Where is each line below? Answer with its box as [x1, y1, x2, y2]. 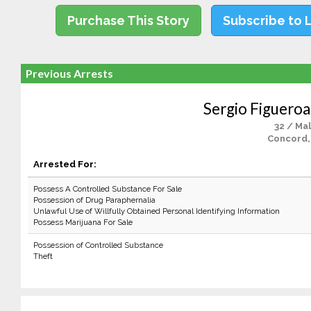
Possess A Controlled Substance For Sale [33, 184, 182, 194]
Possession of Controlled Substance [33, 240, 163, 250]
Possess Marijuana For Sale [33, 217, 133, 227]
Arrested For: [33, 158, 96, 169]
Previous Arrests [25, 67, 113, 80]
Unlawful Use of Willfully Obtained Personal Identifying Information [33, 206, 280, 216]
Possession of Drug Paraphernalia [33, 195, 155, 205]
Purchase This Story [67, 13, 190, 28]
